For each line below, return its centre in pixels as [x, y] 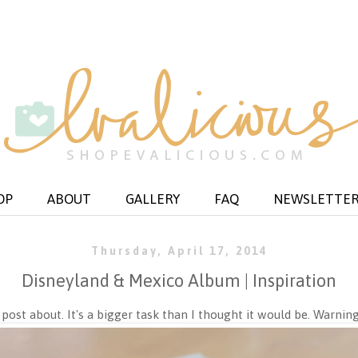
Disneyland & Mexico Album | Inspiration [179, 280]
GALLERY [153, 199]
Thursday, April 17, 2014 [179, 251]
